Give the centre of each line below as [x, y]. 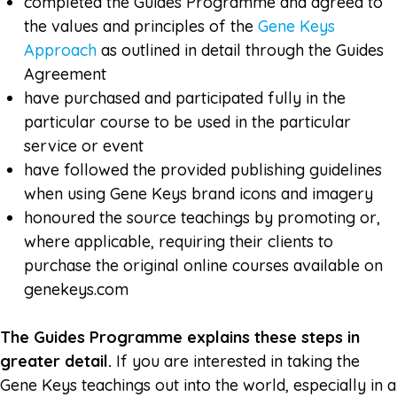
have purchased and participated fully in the [185, 97]
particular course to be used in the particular [187, 121]
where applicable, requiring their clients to [179, 241]
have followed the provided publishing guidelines [203, 169]
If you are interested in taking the [238, 361]
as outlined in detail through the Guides [240, 50]
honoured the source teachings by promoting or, [202, 217]
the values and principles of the [141, 26]
